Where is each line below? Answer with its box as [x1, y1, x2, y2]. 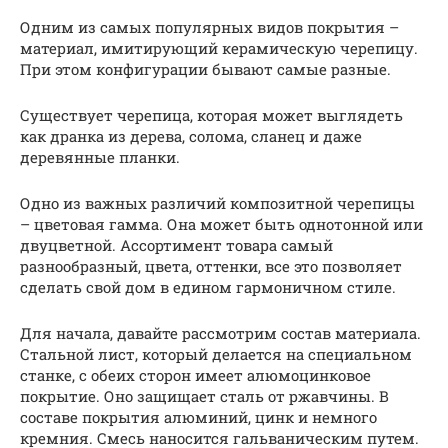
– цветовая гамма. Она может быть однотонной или [20, 214, 423, 234]
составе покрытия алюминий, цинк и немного [20, 407, 377, 427]
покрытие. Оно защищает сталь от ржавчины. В [20, 386, 389, 406]
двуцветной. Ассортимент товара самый [20, 235, 333, 255]
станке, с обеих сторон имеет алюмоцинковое [20, 365, 371, 385]
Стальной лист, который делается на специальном [20, 344, 412, 364]
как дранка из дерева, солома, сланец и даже [20, 126, 362, 146]
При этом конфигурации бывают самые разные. [20, 59, 391, 79]
